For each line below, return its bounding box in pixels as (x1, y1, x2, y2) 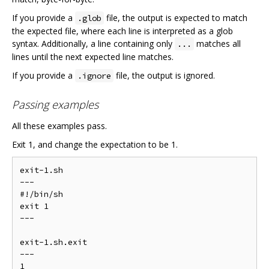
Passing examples (12, 97, 98, 112)
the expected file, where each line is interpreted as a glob (12, 25, 233, 37)
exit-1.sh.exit (20, 237, 87, 248)
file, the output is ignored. (113, 70, 215, 82)
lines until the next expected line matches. (12, 51, 174, 63)
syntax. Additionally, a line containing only (12, 38, 175, 50)
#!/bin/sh (20, 189, 63, 200)
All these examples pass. (12, 120, 107, 132)
